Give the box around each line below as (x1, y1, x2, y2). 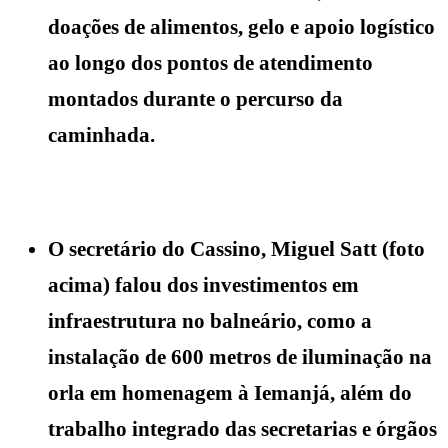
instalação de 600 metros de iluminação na (48, 344, 432, 369)
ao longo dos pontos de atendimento (48, 50, 373, 75)
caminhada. (48, 122, 155, 147)
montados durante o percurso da (48, 86, 343, 111)
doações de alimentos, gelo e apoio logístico (48, 14, 435, 39)
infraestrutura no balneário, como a (48, 308, 372, 333)
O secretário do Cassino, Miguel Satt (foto (48, 236, 425, 261)
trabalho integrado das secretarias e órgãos (48, 416, 437, 441)
